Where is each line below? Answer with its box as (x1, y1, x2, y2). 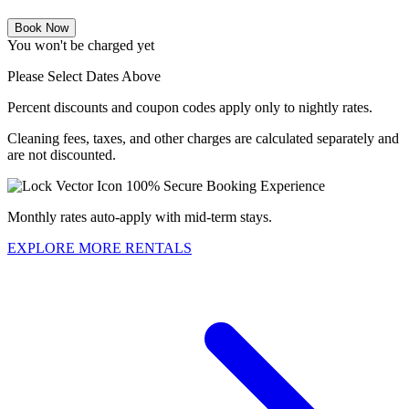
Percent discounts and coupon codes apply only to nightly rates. (7, 100, 372, 116)
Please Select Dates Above (7, 68, 161, 85)
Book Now (15, 21, 68, 36)
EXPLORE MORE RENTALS (7, 240, 192, 257)
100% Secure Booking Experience (126, 178, 325, 194)
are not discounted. (7, 147, 116, 163)
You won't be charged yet (7, 37, 154, 54)
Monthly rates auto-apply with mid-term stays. (7, 209, 272, 225)
